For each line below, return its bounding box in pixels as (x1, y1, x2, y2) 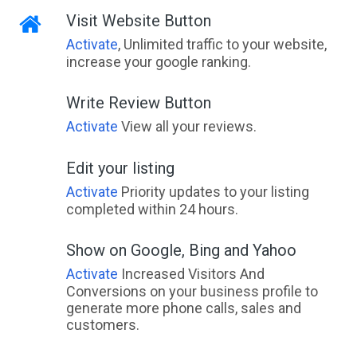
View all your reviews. (117, 118, 257, 135)
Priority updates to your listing (117, 183, 309, 201)
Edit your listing (65, 159, 175, 178)
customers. (65, 316, 139, 334)
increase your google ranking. (65, 53, 251, 71)
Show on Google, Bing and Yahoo (65, 241, 296, 261)
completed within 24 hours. (65, 201, 238, 218)
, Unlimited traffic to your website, (117, 36, 327, 53)
